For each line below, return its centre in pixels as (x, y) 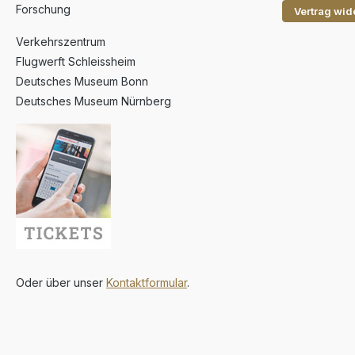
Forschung (43, 9)
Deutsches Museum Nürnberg (94, 101)
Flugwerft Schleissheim (76, 61)
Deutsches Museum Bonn (82, 81)
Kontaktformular (147, 282)
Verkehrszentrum (61, 42)
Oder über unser (61, 282)
